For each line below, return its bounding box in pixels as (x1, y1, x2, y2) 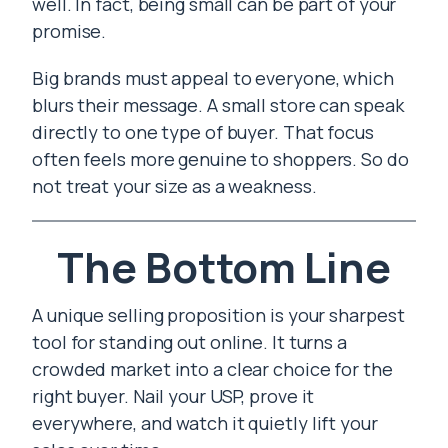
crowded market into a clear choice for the (32, 357, 393, 381)
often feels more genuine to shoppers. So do (32, 147, 409, 171)
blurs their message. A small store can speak (32, 93, 404, 117)
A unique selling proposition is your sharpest (32, 303, 405, 327)
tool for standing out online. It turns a (32, 330, 347, 354)
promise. (32, 19, 107, 43)
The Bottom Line (57, 238, 391, 296)
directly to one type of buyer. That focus (32, 120, 374, 144)
